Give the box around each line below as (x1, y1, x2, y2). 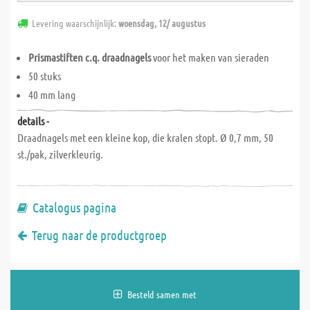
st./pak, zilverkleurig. (17, 147, 103, 161)
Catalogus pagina (33, 199, 116, 215)
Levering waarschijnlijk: (32, 17, 118, 29)
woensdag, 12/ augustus (118, 17, 206, 29)
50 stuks (28, 69, 61, 82)
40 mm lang (28, 88, 75, 101)
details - (17, 114, 49, 127)
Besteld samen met (127, 288, 197, 300)
